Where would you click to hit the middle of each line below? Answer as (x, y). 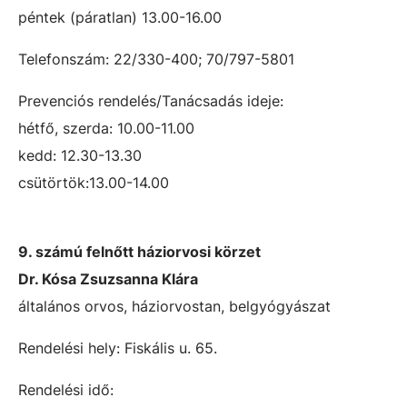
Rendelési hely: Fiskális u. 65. (118, 348)
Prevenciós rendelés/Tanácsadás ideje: (151, 101)
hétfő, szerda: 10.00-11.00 (106, 128)
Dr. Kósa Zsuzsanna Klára (108, 279)
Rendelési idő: (66, 390)
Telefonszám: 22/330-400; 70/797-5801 (156, 59)
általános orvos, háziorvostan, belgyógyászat (174, 306)
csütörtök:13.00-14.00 (94, 183)
